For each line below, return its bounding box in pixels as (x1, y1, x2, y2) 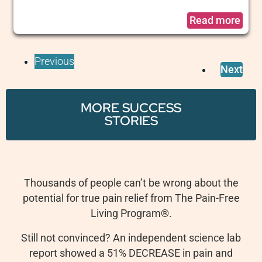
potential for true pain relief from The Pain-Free (22, 192, 240, 205)
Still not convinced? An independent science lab (21, 232, 241, 244)
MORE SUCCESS (81, 99, 181, 117)
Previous (34, 56, 74, 68)
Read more (189, 15, 240, 27)
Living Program (90, 208, 161, 220)
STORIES (104, 112, 158, 130)
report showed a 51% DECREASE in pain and (29, 247, 233, 260)
